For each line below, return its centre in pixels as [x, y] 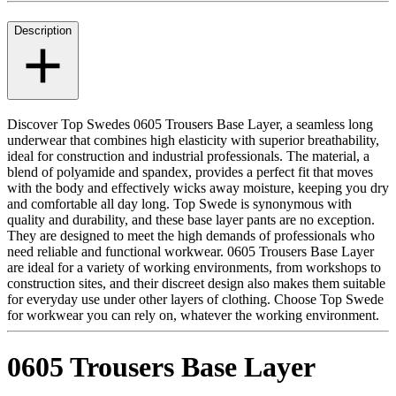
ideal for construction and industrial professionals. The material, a [188, 156]
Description [43, 31]
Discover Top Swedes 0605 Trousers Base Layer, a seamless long [190, 124]
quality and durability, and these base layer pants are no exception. [191, 219]
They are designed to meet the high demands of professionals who [191, 235]
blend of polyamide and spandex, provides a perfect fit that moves [190, 171]
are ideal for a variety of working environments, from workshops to [194, 267]
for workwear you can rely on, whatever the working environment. [193, 315]
